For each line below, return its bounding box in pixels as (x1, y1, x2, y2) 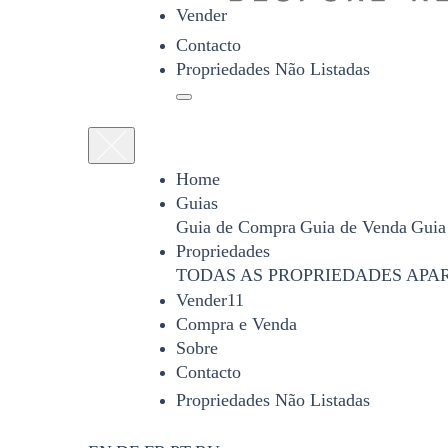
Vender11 (176, 290, 244, 310)
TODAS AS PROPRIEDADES (176, 265, 402, 285)
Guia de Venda (300, 217, 407, 237)
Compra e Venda (176, 314, 297, 334)
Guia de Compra (176, 217, 296, 237)
